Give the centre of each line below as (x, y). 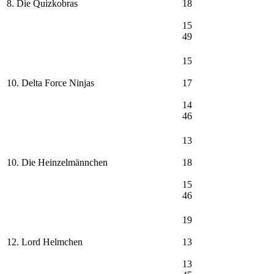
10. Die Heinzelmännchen (57, 162)
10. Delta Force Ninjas (50, 83)
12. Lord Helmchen (45, 242)
